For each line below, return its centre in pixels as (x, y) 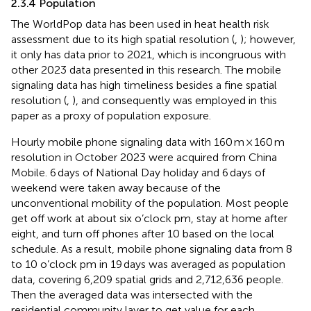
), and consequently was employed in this (175, 100)
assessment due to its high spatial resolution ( (123, 39)
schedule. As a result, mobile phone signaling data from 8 (152, 249)
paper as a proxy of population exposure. (111, 115)
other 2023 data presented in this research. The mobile (146, 69)
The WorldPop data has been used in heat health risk (140, 24)
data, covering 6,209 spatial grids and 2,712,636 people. (147, 279)
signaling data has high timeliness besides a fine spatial (144, 85)
